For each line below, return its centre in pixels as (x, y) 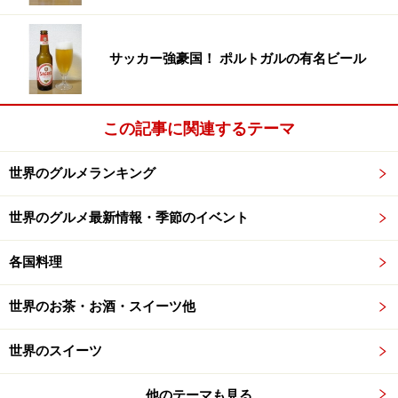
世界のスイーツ (56, 351)
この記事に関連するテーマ (199, 129)
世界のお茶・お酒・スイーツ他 (102, 307)
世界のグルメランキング (82, 174)
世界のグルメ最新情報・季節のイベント (129, 218)
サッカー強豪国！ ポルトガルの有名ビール (238, 59)
